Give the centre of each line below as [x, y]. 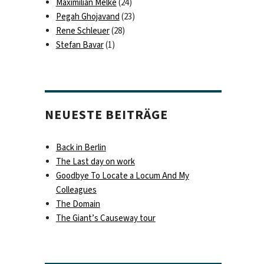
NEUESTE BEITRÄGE [107, 115]
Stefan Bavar [80, 45]
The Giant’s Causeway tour [105, 218]
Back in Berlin [81, 147]
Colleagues [76, 189]
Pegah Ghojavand [88, 17]
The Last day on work [95, 161]
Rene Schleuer [82, 31]
